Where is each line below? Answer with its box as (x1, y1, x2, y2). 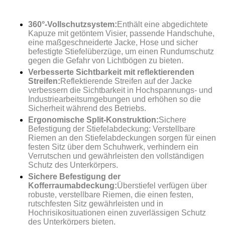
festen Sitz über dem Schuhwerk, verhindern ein (28, 142, 198, 151)
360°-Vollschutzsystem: (28, 20, 117, 29)
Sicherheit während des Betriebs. (28, 103, 146, 113)
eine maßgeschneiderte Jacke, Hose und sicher (28, 38, 198, 47)
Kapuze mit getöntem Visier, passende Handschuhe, (28, 29, 214, 38)
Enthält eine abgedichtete (117, 20, 208, 29)
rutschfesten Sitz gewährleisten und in (28, 199, 163, 208)
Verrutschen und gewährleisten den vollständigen (28, 151, 204, 160)
